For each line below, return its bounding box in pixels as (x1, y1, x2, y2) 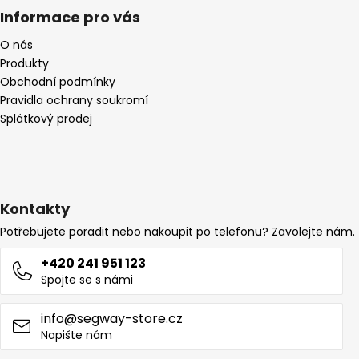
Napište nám (41, 326, 112, 343)
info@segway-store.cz (41, 309, 183, 328)
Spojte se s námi (41, 271, 133, 288)
